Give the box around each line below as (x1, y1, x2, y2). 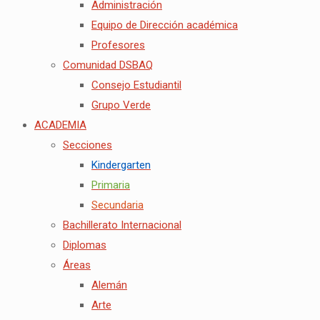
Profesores (91, 39, 145, 52)
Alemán (91, 279, 127, 292)
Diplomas (63, 239, 106, 252)
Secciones (63, 139, 112, 152)
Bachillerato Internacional (63, 219, 181, 232)
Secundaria (91, 199, 144, 212)
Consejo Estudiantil (91, 79, 181, 92)
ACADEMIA (34, 119, 86, 132)
